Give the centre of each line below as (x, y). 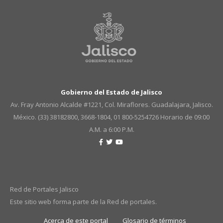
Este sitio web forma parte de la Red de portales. (83, 202)
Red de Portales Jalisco (44, 189)
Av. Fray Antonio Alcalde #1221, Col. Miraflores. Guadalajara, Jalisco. (111, 105)
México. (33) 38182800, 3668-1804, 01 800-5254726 (87, 117)
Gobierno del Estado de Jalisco (111, 92)
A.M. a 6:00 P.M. (111, 129)
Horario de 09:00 (185, 117)
